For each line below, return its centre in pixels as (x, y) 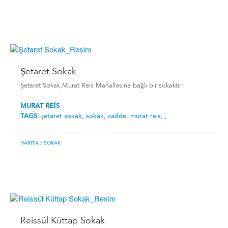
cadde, (119, 116)
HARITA (30, 144)
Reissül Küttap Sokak (63, 221)
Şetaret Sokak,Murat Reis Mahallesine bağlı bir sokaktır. (102, 86)
